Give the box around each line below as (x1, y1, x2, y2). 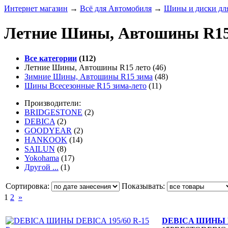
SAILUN (24, 144, 55, 153)
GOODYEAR (24, 126, 72, 135)
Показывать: (122, 181, 167, 190)
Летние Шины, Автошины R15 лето (24, 63, 151, 72)
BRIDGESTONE (24, 107, 82, 117)
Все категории (24, 53, 77, 63)
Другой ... (24, 162, 59, 172)
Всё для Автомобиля (80, 4, 152, 13)
